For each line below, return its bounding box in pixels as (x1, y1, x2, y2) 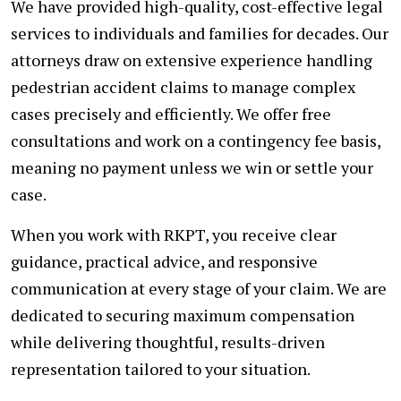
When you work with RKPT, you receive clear (11, 223, 337, 245)
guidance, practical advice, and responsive (11, 250, 318, 272)
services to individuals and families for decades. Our (11, 21, 388, 44)
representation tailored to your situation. (11, 357, 311, 380)
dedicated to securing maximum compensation (11, 303, 354, 326)
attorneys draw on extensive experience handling (11, 48, 372, 71)
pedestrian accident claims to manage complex (11, 75, 355, 98)
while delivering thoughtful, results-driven (11, 330, 325, 353)
